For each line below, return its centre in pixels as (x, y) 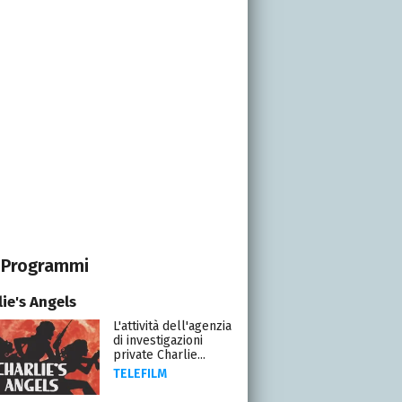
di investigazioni (157, 340)
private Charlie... (159, 354)
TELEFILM (140, 373)
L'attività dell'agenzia (172, 326)
